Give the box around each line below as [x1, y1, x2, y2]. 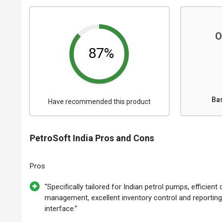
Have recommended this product [48, 98, 151, 106]
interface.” [45, 204, 77, 213]
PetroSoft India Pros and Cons [30, 133, 154, 143]
